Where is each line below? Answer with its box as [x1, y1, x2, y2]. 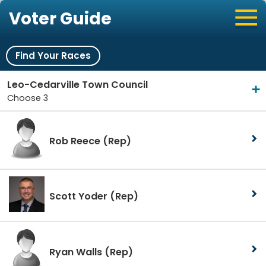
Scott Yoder [49, 189, 110, 204]
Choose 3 [7, 92, 48, 104]
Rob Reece [49, 134, 103, 148]
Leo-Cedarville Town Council [7, 78, 148, 91]
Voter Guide [9, 7, 112, 30]
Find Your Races [15, 49, 91, 62]
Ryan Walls [49, 245, 104, 259]
